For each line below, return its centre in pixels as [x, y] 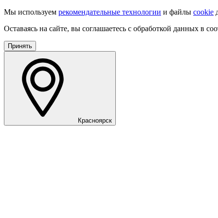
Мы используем [31, 12]
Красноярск [95, 120]
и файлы [177, 12]
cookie [203, 12]
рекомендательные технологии [110, 12]
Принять [20, 46]
